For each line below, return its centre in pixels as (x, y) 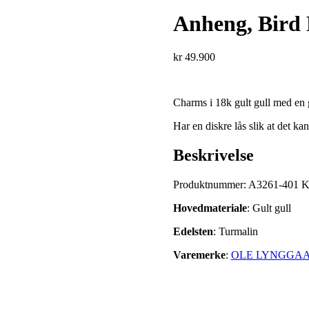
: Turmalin (235, 232)
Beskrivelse (213, 156)
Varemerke (199, 255)
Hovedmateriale (210, 208)
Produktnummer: (210, 185)
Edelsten (193, 232)
